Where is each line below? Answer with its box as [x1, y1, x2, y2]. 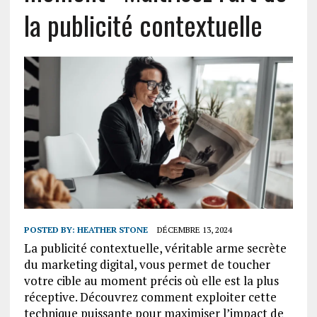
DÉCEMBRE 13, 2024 [156, 224, 232, 235]
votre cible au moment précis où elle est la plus [23, 272, 279, 289]
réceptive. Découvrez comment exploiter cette [23, 288, 277, 305]
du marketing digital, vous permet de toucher [23, 255, 270, 272]
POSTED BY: [23, 224, 77, 235]
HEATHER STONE [76, 224, 148, 235]
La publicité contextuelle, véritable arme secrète [23, 239, 287, 256]
